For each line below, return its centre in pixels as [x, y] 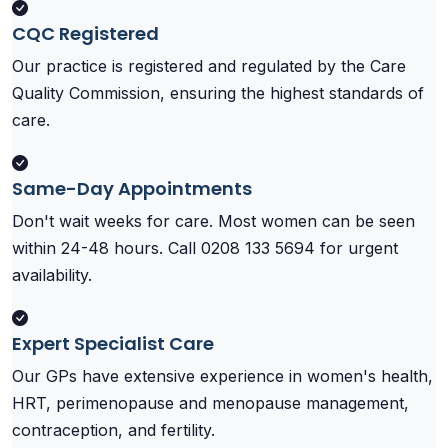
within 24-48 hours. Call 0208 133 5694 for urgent [205, 248]
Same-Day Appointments [132, 188]
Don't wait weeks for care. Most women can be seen [213, 221]
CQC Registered [85, 33]
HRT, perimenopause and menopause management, [210, 403]
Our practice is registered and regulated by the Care [209, 66]
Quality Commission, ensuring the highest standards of [218, 93]
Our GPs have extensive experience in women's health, [222, 376]
